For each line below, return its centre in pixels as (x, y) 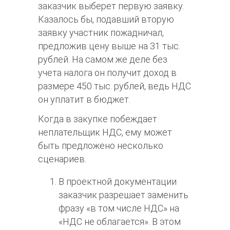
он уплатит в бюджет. (84, 100)
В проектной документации (118, 182)
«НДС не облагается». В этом (120, 222)
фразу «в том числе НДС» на (119, 208)
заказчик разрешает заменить (123, 195)
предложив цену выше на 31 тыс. (109, 46)
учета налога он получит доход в (107, 73)
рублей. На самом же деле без (103, 60)
